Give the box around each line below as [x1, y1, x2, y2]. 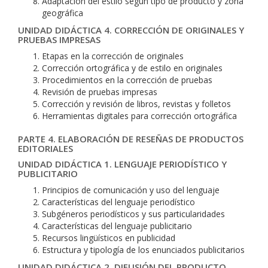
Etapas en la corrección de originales [42, 50, 184, 62]
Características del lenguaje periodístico [42, 196, 195, 208]
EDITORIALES [18, 142, 73, 154]
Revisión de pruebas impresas [42, 86, 157, 98]
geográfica [42, 7, 83, 19]
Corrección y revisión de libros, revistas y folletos [42, 98, 231, 109]
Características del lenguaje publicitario [42, 220, 192, 232]
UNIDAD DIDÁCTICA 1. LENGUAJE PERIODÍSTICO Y [18, 158, 227, 170]
